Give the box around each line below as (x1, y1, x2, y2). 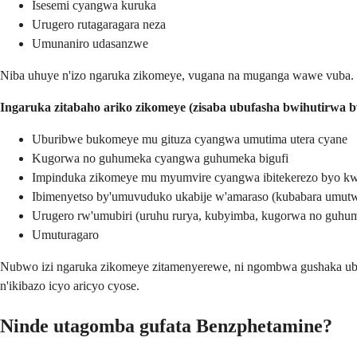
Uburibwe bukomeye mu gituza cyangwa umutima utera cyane (32, 132, 347, 147)
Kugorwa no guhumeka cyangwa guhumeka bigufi (32, 151, 288, 166)
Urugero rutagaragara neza (32, 18, 166, 32)
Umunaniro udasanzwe (32, 37, 148, 51)
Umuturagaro (32, 228, 99, 242)
